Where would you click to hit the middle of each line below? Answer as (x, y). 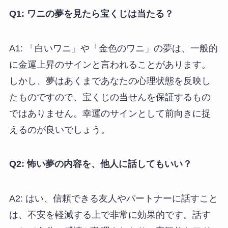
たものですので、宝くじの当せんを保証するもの (110, 97)
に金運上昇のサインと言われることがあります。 (110, 64)
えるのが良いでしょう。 (59, 130)
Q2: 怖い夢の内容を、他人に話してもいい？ (100, 164)
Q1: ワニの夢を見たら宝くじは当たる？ (91, 13)
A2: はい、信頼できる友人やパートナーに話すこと (113, 199)
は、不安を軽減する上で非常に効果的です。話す (110, 215)
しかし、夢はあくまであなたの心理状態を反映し (110, 81)
